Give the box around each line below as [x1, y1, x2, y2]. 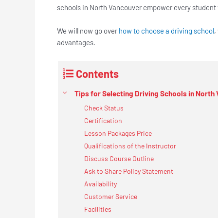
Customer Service [84, 192, 137, 200]
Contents [76, 67, 119, 80]
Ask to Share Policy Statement [84, 166, 175, 175]
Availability [84, 179, 117, 188]
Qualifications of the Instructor [84, 141, 176, 150]
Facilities [84, 204, 111, 213]
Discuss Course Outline [84, 154, 154, 163]
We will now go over [57, 26, 119, 35]
